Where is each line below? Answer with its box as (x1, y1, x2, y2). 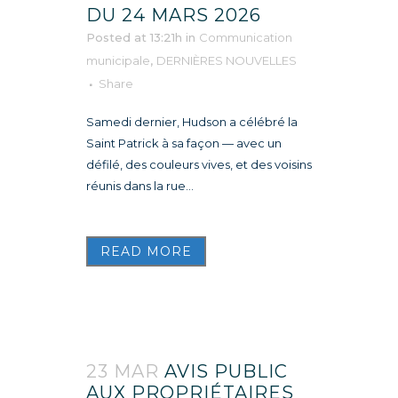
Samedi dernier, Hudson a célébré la (86, 114, 298, 129)
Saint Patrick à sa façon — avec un (86, 135, 282, 150)
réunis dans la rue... (86, 178, 194, 193)
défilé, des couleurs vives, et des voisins (86, 156, 312, 171)
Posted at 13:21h (86, 29, 182, 44)
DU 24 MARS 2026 (86, 4, 261, 26)
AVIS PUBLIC (164, 360, 288, 382)
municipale (86, 52, 150, 68)
